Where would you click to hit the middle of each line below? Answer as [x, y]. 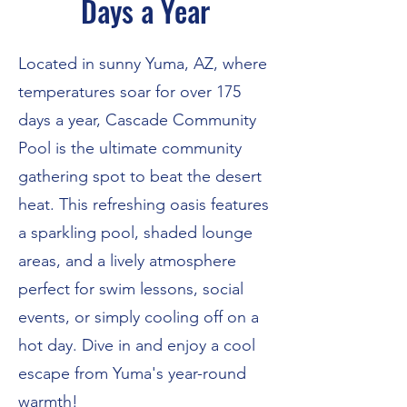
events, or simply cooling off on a [139, 317]
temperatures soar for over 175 [129, 92]
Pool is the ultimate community [130, 148]
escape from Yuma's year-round [132, 373]
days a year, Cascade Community [137, 120]
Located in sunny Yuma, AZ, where [143, 64]
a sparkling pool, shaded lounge [135, 233]
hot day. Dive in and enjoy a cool [137, 345]
